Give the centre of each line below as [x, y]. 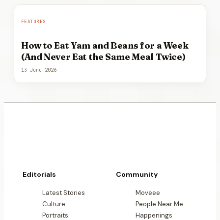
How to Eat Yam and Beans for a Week [105, 46]
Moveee [148, 192]
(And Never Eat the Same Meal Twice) [103, 57]
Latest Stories [64, 192]
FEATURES [34, 22]
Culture [54, 204]
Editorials [39, 174]
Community [137, 174]
